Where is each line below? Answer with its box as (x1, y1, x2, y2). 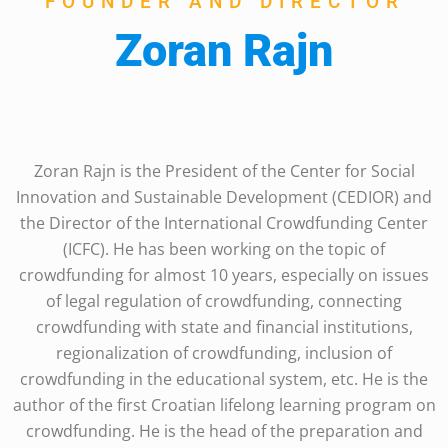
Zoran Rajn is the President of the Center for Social (33, 160, 415, 183)
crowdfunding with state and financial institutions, (35, 316, 413, 339)
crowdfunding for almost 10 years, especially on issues (19, 264, 429, 287)
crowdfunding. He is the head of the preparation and (25, 420, 423, 443)
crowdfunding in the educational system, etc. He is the (20, 368, 428, 391)
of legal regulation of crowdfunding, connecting (46, 290, 402, 313)
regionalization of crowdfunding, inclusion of (56, 342, 392, 365)
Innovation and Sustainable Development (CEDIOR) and (16, 186, 432, 209)
